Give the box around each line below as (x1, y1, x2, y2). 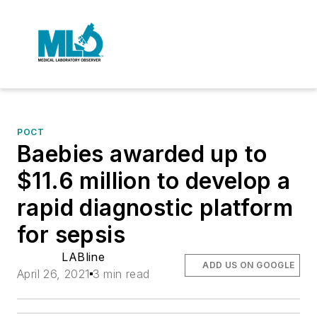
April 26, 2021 (17, 267, 90, 281)
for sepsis (17, 221, 125, 248)
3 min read (92, 267, 150, 281)
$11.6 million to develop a (17, 167, 291, 195)
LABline (62, 250, 105, 264)
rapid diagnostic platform (17, 194, 293, 221)
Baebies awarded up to (17, 140, 267, 168)
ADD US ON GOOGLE (202, 260, 295, 270)
